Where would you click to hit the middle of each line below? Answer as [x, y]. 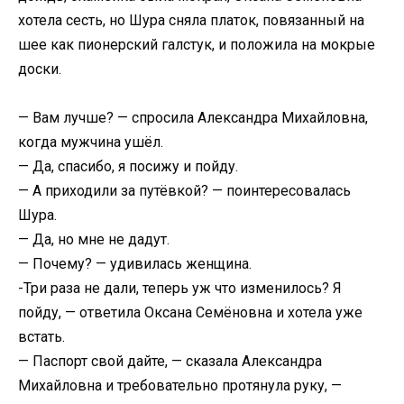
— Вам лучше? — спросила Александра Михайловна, [193, 117]
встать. [41, 336]
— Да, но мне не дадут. [94, 239]
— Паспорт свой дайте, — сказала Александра [170, 361]
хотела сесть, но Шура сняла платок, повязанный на [191, 20]
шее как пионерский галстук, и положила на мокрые [197, 44]
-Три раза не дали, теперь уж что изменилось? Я [180, 288]
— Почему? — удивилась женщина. [135, 263]
